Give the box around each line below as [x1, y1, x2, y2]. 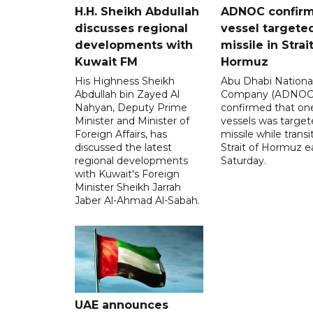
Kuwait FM [75, 55, 138, 69]
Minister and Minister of [75, 115, 189, 128]
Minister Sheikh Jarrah [75, 181, 181, 194]
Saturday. [220, 154, 266, 168]
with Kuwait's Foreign [75, 168, 180, 181]
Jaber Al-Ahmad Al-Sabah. [75, 194, 200, 208]
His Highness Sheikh [75, 75, 175, 88]
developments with [75, 38, 193, 52]
